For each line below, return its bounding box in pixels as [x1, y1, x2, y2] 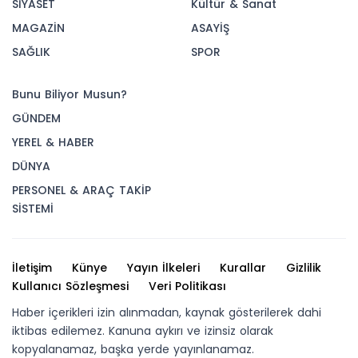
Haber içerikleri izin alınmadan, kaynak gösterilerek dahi [12, 304, 321, 320]
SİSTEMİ [12, 201, 54, 217]
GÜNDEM [12, 110, 61, 126]
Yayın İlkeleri [127, 260, 200, 276]
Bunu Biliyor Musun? [12, 86, 127, 102]
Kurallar [220, 260, 266, 276]
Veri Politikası [149, 278, 226, 294]
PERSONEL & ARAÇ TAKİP [12, 182, 151, 198]
